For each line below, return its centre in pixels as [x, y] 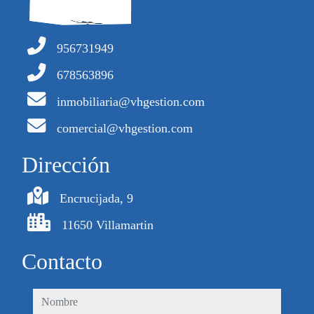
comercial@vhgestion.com [125, 129]
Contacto [62, 262]
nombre [52, 298]
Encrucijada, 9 [96, 199]
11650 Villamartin [108, 225]
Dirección [66, 165]
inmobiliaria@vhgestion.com [131, 102]
